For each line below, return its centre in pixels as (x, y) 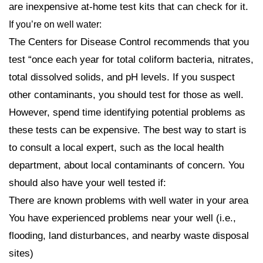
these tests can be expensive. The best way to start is (128, 130)
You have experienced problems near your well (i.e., (122, 218)
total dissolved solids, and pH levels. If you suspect (122, 77)
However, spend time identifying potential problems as (127, 113)
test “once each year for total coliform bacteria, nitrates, (131, 60)
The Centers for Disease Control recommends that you (129, 42)
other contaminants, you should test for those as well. (126, 95)
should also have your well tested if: (87, 183)
